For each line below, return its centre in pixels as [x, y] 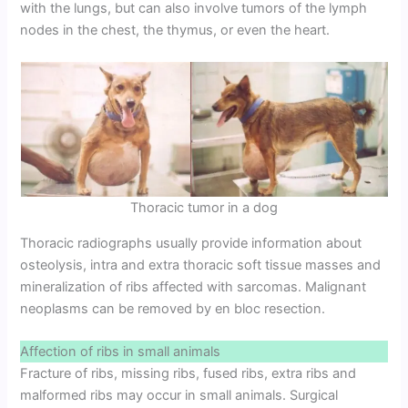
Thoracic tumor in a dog [204, 207]
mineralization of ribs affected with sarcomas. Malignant [194, 286]
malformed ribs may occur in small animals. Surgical [179, 395]
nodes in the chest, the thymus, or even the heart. [175, 30]
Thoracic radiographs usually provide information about [191, 243]
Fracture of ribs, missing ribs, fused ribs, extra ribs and [189, 373]
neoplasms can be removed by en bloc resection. [173, 308]
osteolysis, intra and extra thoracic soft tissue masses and [201, 265]
